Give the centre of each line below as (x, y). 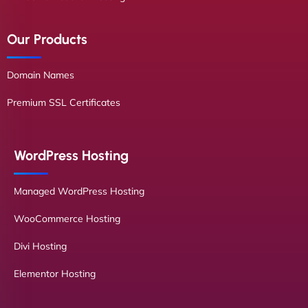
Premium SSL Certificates (64, 102)
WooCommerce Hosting (67, 219)
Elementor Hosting (55, 274)
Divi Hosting (40, 246)
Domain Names (41, 75)
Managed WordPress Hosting (79, 191)
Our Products (47, 39)
